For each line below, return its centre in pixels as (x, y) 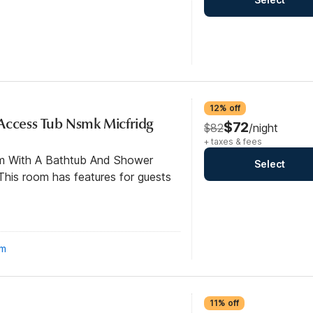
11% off (224, 303)
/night (263, 128)
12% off (225, 108)
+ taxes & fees (233, 141)
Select (270, 164)
